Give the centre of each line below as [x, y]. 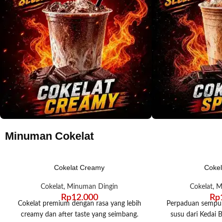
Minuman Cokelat [49, 136]
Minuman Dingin [93, 187]
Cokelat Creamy [80, 167]
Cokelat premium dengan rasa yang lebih [79, 203]
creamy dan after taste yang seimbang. [79, 214]
